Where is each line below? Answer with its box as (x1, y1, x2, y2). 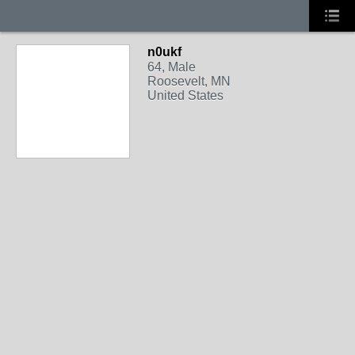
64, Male (147, 60, 196, 74)
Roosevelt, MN (147, 74, 231, 88)
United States (147, 89, 223, 102)
